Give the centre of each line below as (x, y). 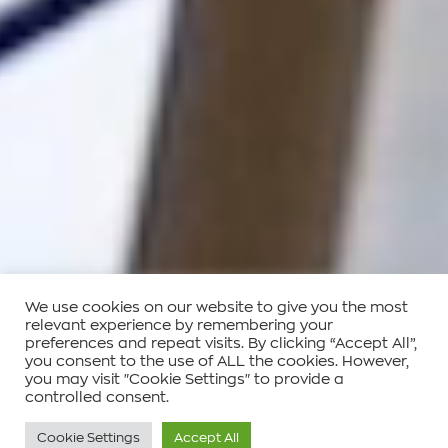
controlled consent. (97, 397)
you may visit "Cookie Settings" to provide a (184, 379)
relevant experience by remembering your (179, 325)
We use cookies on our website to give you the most (216, 307)
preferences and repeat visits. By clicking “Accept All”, (221, 343)
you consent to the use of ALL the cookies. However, (217, 361)
